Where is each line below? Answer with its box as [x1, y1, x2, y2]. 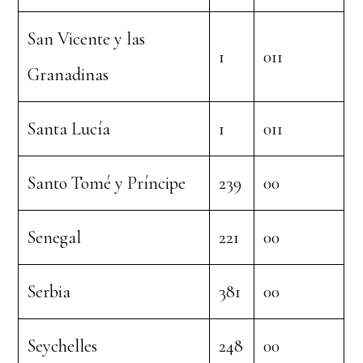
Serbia [28, 281, 71, 302]
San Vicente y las [28, 28, 146, 49]
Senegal [28, 227, 82, 248]
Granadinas [28, 64, 109, 85]
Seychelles [28, 335, 98, 357]
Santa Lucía [28, 118, 111, 139]
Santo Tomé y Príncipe [28, 173, 186, 194]
